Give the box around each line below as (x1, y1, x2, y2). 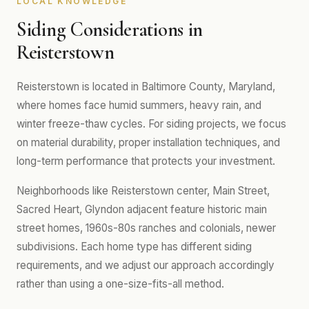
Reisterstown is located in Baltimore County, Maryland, (17, 80, 275, 93)
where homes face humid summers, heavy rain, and (17, 99, 261, 112)
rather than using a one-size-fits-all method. (17, 277, 224, 290)
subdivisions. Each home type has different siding (17, 240, 252, 253)
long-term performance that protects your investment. (17, 154, 275, 168)
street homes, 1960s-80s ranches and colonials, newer (17, 221, 276, 235)
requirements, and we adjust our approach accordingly (17, 259, 275, 272)
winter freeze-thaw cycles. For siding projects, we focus (17, 117, 286, 130)
